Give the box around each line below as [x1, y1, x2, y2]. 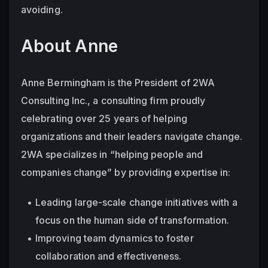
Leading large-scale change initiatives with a [35, 196, 237, 208]
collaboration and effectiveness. [35, 249, 182, 262]
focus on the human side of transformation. [35, 214, 230, 226]
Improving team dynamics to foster [35, 232, 194, 244]
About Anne [21, 35, 118, 56]
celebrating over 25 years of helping [21, 112, 187, 124]
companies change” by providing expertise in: [21, 166, 231, 178]
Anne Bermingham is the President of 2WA [21, 76, 215, 89]
